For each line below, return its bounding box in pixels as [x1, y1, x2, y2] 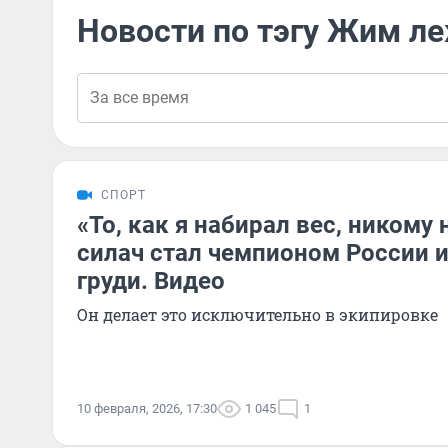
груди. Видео [77, 267, 225, 295]
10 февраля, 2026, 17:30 [77, 401, 217, 416]
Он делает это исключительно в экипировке [77, 304, 438, 325]
